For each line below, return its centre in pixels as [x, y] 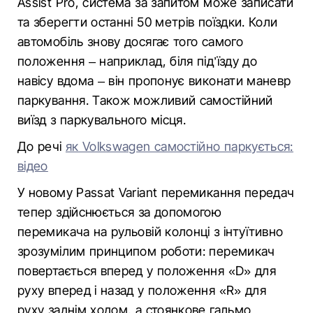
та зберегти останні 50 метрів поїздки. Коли [148, 22]
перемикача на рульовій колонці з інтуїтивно [151, 232]
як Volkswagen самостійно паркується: [179, 146]
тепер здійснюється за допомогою [120, 212]
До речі [42, 146]
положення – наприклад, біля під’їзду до [138, 61]
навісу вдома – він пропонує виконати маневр [154, 81]
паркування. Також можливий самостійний [145, 100]
